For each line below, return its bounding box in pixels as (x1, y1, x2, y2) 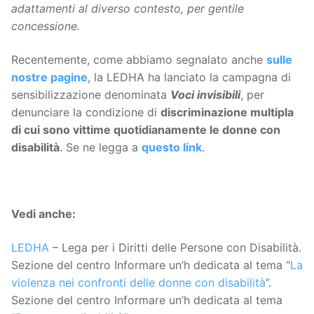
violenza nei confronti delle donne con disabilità (11, 275, 266, 289)
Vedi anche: (11, 206, 76, 221)
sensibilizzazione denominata (11, 87, 170, 102)
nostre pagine (11, 69, 88, 84)
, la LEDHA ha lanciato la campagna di (88, 69, 291, 84)
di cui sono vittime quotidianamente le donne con (11, 122, 280, 137)
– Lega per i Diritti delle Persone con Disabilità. (49, 240, 301, 254)
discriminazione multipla (161, 104, 294, 119)
